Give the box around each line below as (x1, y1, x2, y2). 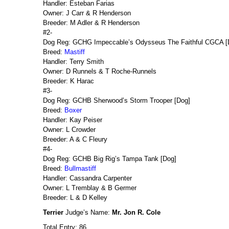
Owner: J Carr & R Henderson (43, 9, 131, 17)
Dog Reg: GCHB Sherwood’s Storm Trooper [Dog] (43, 97, 190, 104)
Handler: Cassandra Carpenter (43, 174, 132, 182)
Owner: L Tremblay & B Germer (43, 184, 136, 192)
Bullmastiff (64, 165, 96, 172)
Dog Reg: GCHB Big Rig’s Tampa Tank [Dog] (43, 155, 176, 163)
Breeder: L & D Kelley (43, 194, 107, 201)
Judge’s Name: (63, 209, 112, 216)
